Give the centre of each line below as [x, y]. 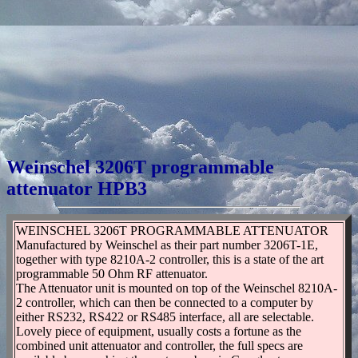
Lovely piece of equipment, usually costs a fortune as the [159, 331]
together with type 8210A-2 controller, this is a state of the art [170, 259]
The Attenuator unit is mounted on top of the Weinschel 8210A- [177, 288]
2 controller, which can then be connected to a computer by [165, 302]
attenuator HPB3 [77, 188]
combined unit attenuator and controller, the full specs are [159, 345]
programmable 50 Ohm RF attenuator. [112, 273]
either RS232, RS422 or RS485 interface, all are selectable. [165, 316]
